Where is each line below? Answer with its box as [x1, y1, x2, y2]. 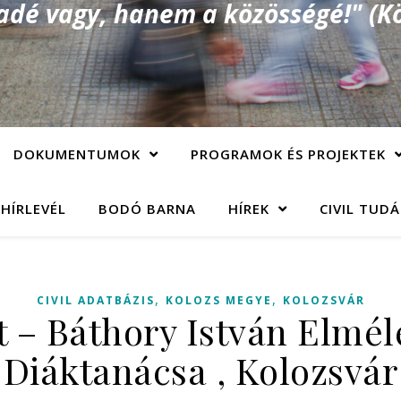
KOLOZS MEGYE [165, 293, 272, 308]
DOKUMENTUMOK [13, 145, 141, 163]
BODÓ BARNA [98, 200, 196, 218]
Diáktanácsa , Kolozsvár [3, 346, 398, 394]
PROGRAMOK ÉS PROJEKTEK [190, 145, 386, 163]
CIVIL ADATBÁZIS [36, 293, 155, 308]
